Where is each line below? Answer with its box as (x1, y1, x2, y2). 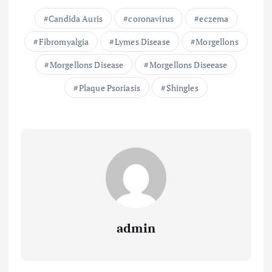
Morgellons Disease (49, 59, 124, 71)
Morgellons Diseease (149, 59, 228, 71)
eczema (199, 13, 229, 25)
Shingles (166, 82, 199, 94)
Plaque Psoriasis (78, 82, 141, 94)
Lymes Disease (114, 36, 170, 48)
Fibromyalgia (38, 36, 89, 48)
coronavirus (128, 13, 174, 25)
